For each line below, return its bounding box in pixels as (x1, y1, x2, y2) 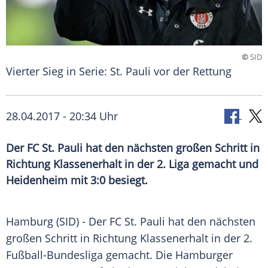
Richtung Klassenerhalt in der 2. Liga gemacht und (6, 157, 258, 172)
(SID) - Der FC (53, 214, 124, 229)
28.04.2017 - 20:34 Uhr (6, 109, 118, 124)
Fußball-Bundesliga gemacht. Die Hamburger (6, 248, 233, 263)
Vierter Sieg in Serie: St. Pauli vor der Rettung (6, 64, 232, 79)
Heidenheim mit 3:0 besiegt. (6, 173, 148, 188)
